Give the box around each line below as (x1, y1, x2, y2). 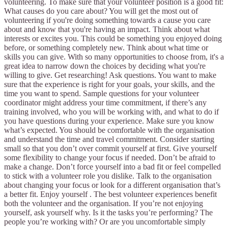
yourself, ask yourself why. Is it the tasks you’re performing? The (4, 208, 213, 217)
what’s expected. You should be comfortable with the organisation (4, 126, 215, 135)
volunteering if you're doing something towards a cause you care (4, 16, 211, 25)
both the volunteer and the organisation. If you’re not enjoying (4, 199, 203, 208)
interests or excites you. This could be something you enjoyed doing (4, 34, 222, 43)
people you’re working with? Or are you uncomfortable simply (4, 217, 206, 226)
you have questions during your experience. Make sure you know (4, 117, 214, 126)
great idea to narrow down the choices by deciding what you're (4, 62, 206, 71)
